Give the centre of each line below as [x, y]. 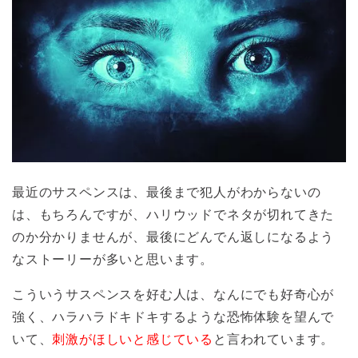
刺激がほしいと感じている [133, 340]
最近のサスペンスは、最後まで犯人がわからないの [167, 193]
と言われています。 [274, 340]
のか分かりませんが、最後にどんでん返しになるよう [173, 237]
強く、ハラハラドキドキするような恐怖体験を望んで [173, 317]
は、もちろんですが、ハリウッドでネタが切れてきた [173, 215]
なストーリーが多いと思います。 [113, 260]
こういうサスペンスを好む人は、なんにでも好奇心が [173, 295]
